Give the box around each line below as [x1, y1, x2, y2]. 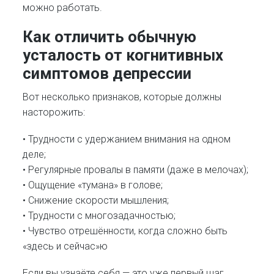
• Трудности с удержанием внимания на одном [23, 133, 231, 146]
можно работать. [23, 2, 103, 14]
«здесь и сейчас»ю [23, 240, 108, 253]
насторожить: [23, 106, 86, 118]
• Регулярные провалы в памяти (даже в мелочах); [23, 164, 249, 176]
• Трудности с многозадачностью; [23, 210, 176, 222]
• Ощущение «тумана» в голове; [23, 179, 163, 191]
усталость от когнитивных [23, 45, 224, 64]
